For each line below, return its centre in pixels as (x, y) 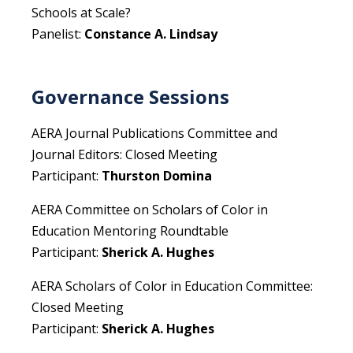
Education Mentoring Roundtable (130, 231)
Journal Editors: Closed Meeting (124, 155)
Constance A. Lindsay (151, 34)
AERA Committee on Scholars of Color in (150, 210)
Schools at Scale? (81, 13)
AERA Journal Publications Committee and (154, 134)
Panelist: (58, 34)
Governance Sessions (130, 97)
